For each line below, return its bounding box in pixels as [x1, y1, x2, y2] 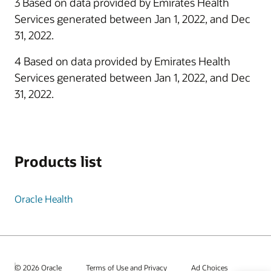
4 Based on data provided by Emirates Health [15, 54, 230, 68]
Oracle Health [15, 192, 73, 205]
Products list [15, 152, 102, 171]
